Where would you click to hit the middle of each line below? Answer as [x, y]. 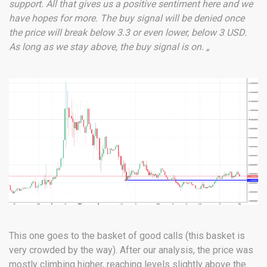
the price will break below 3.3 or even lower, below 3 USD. [128, 33]
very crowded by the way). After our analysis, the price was [131, 250]
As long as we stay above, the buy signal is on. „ [109, 47]
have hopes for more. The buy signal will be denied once [127, 18]
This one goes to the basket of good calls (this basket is [127, 235]
